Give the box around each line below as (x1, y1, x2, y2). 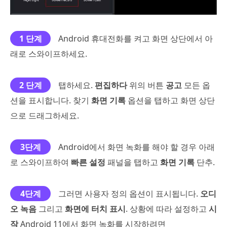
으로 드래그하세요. (10, 109, 79, 121)
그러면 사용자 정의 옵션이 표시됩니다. (58, 187, 200, 199)
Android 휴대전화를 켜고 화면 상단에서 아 (58, 32, 213, 44)
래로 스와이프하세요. (10, 48, 87, 59)
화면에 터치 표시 (65, 203, 126, 214)
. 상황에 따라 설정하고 (126, 203, 209, 214)
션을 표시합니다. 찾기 (10, 94, 91, 106)
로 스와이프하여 (10, 156, 71, 168)
